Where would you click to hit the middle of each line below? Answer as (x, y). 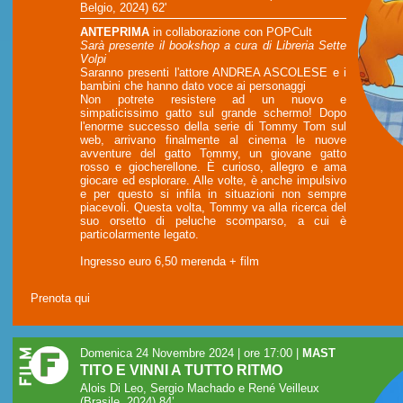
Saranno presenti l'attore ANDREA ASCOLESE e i (213, 72)
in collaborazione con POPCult (231, 31)
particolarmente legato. (139, 234)
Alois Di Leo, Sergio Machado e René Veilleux (200, 389)
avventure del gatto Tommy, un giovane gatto (213, 153)
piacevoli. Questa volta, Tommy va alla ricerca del (213, 207)
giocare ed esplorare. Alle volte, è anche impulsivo (213, 180)
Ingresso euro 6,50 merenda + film (170, 261)
